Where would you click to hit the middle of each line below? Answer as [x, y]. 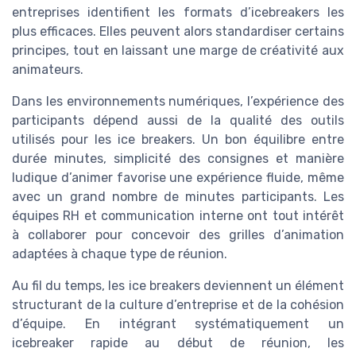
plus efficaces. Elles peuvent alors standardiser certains [178, 31]
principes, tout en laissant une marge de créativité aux [178, 50]
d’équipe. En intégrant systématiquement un [178, 323]
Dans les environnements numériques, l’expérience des [178, 101]
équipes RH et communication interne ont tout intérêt [178, 215]
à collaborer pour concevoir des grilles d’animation [178, 234]
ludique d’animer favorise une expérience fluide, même [178, 177]
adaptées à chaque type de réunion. [120, 253]
